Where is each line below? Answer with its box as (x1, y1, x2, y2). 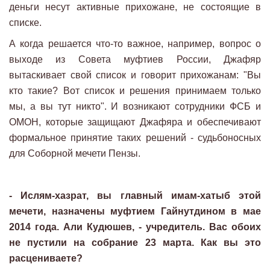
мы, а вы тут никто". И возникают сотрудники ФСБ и (9, 101, 261, 112)
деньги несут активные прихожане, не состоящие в (9, 2, 261, 13)
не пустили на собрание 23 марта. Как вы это (9, 237, 261, 248)
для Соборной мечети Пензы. (9, 148, 140, 159)
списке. (9, 17, 42, 28)
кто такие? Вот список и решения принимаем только (9, 86, 261, 96)
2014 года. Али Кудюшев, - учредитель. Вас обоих (9, 222, 261, 233)
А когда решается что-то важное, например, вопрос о (9, 39, 261, 49)
